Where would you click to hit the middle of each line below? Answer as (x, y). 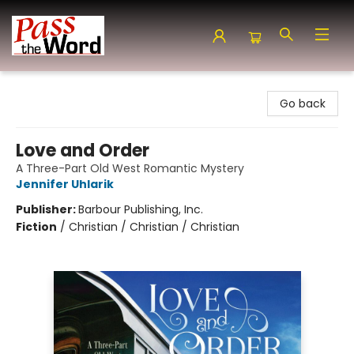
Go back (303, 104)
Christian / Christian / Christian (154, 227)
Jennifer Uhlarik (65, 184)
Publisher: (47, 209)
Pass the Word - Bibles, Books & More (113, 86)
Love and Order (83, 151)
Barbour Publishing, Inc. (141, 209)
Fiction (36, 227)
